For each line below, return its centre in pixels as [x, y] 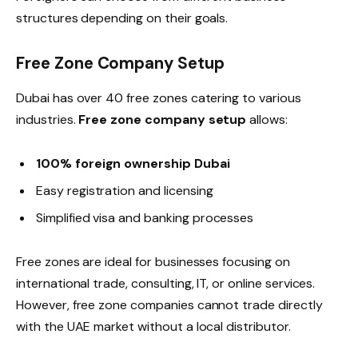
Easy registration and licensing [125, 191]
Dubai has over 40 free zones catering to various [159, 97]
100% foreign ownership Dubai [133, 164]
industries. [48, 119]
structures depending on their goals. [122, 18]
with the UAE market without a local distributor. [153, 327]
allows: [267, 119]
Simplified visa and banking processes [145, 218]
